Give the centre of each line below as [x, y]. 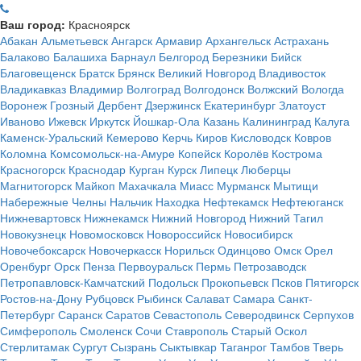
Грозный [72, 105]
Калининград [277, 121]
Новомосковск [106, 234]
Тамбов [290, 346]
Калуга [332, 121]
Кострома [297, 153]
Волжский [273, 89]
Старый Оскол [269, 330]
